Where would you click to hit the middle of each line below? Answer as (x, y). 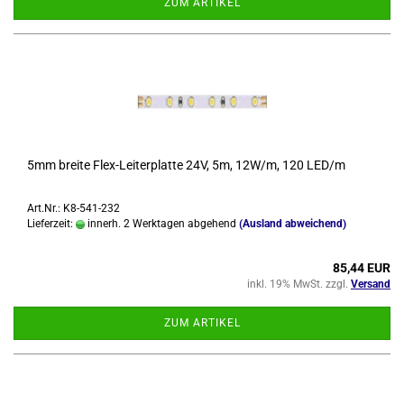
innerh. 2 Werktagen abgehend (161, 224)
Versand (371, 284)
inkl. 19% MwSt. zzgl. (299, 284)
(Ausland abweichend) (293, 224)
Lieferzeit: (51, 224)
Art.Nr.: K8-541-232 (73, 208)
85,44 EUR (362, 268)
